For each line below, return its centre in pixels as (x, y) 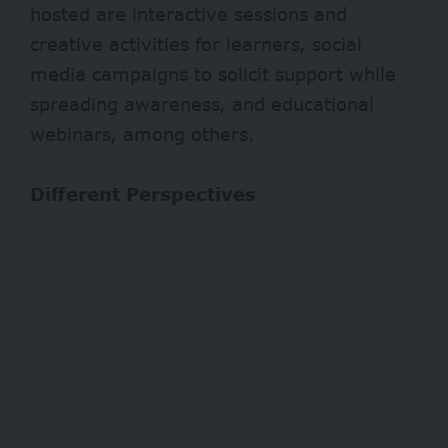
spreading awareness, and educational (202, 103)
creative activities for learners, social (196, 43)
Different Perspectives (143, 193)
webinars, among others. (142, 133)
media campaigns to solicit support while (213, 73)
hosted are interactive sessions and (188, 13)
